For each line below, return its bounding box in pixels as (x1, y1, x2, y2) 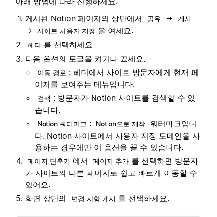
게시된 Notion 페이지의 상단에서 (25, 13, 145, 23)
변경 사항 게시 (71, 194, 116, 202)
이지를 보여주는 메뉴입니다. (35, 79, 135, 89)
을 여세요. (98, 25, 133, 35)
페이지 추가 (93, 156, 129, 165)
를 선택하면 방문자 (131, 155, 198, 166)
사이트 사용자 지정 (37, 26, 95, 35)
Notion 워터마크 (37, 119, 87, 128)
